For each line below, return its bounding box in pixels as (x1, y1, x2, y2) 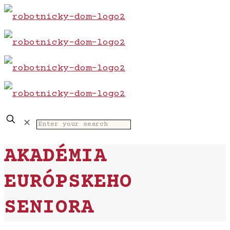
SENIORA (4, 196, 94, 220)
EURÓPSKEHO (4, 170, 132, 194)
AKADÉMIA (4, 145, 107, 168)
